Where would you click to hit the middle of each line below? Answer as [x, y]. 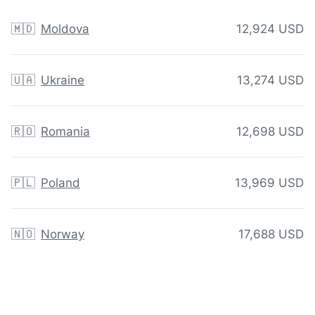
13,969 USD [269, 183]
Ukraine [63, 81]
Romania [65, 132]
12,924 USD [270, 29]
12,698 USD [270, 132]
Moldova [65, 29]
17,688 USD [271, 234]
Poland [60, 183]
